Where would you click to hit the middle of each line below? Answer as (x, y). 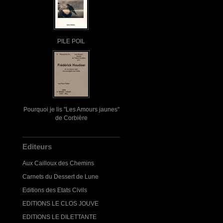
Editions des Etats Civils (55, 190)
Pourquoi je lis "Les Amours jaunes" (71, 109)
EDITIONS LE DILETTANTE (59, 217)
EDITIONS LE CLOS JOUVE (60, 203)
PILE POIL (71, 41)
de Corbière (71, 118)
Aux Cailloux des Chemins (58, 163)
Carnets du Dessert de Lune (60, 176)
